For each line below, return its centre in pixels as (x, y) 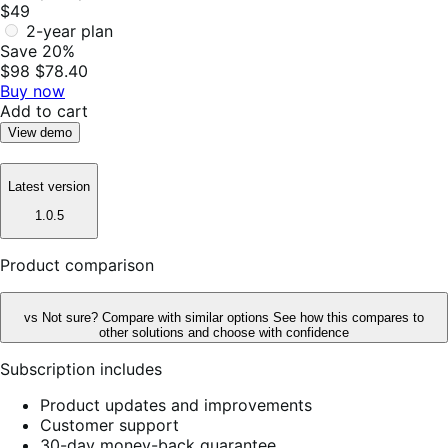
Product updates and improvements (176, 404)
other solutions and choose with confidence (224, 332)
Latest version (49, 187)
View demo (40, 132)
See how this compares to (348, 317)
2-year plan (69, 30)
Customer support (109, 424)
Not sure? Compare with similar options (157, 317)
